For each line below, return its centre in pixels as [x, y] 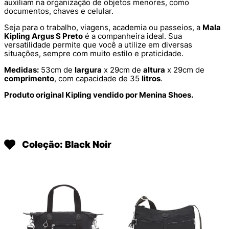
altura [154, 70]
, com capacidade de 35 [98, 79]
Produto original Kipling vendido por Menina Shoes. [99, 95]
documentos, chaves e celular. [59, 11]
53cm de [57, 70]
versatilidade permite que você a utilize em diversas [98, 45]
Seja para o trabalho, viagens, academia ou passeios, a [103, 28]
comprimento [29, 79]
